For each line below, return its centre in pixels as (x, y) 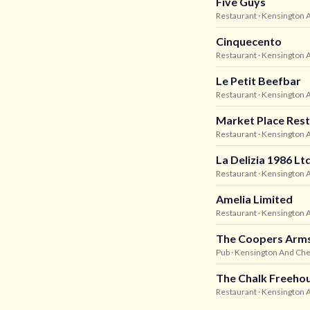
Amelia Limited (254, 199)
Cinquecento (249, 41)
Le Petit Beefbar (258, 81)
